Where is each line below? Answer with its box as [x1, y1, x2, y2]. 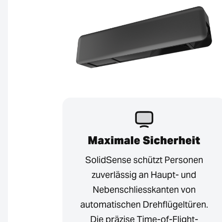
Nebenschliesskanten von [92, 184, 196, 196]
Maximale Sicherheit [88, 133, 200, 148]
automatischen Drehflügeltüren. [80, 199, 208, 211]
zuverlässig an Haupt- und [92, 169, 196, 181]
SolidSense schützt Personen [85, 154, 203, 166]
